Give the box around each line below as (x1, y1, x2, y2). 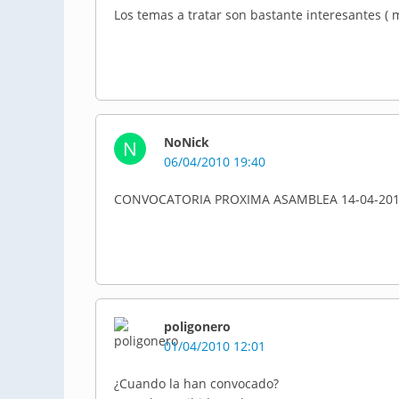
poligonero (164, 318, 231, 335)
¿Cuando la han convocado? (114, 375, 279, 392)
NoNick (164, 134, 209, 151)
